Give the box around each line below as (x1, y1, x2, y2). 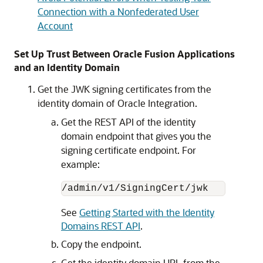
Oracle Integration (117, 97, 195, 110)
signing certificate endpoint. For (61, 144, 196, 157)
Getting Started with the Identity (79, 206, 214, 219)
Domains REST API (61, 220, 140, 232)
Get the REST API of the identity (61, 116, 195, 129)
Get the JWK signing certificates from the (38, 83, 211, 96)
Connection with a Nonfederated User (38, 5, 199, 18)
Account (38, 19, 73, 32)
